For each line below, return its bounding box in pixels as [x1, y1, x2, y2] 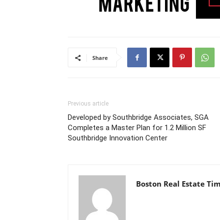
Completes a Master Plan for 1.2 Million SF [68, 123, 206, 132]
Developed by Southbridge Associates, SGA [68, 113, 209, 122]
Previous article [68, 100, 109, 107]
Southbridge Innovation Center [68, 134, 167, 142]
